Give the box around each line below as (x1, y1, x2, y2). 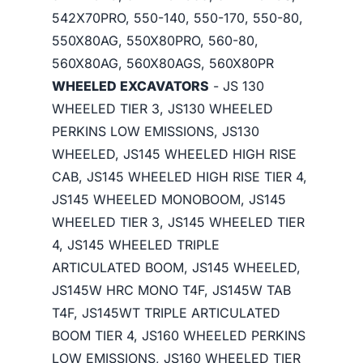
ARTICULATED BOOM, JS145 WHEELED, (52, 259, 301, 275)
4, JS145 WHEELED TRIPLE (52, 237, 220, 253)
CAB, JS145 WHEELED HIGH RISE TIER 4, (52, 169, 307, 185)
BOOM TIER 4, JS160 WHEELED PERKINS (52, 327, 305, 344)
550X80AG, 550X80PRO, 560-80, (52, 32, 258, 49)
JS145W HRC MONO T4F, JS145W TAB (52, 282, 291, 298)
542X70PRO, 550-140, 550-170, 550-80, (52, 10, 303, 26)
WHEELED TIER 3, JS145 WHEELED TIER (52, 214, 305, 230)
